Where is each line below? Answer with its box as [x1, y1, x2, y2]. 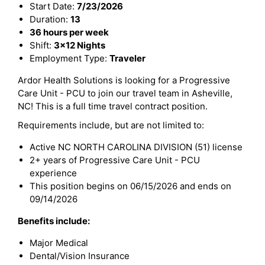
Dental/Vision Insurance [30, 250, 130, 261]
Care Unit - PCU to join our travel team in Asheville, [18, 88, 232, 99]
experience [30, 167, 77, 179]
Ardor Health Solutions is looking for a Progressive [18, 75, 230, 86]
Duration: [30, 14, 70, 25]
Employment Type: [30, 53, 109, 64]
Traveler [109, 53, 146, 64]
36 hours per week [30, 27, 109, 38]
